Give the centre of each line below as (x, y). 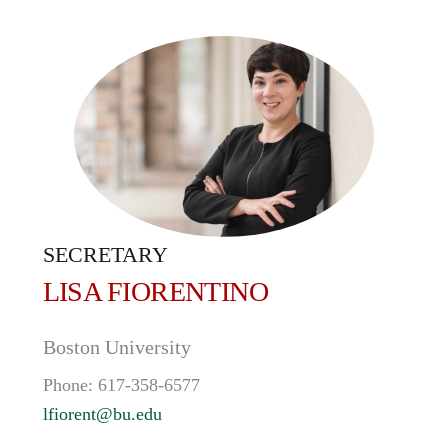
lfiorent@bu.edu (102, 414)
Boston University (116, 347)
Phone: (70, 385)
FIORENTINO (187, 291)
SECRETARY (105, 254)
